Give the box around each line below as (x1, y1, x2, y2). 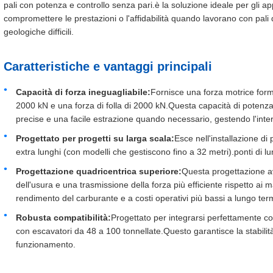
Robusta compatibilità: (16, 213, 111, 222)
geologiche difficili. (4, 27, 74, 37)
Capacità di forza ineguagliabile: (16, 87, 151, 97)
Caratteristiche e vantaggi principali (4, 60, 212, 73)
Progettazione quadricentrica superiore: (16, 166, 182, 176)
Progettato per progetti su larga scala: (16, 133, 174, 143)
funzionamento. (16, 239, 76, 249)
